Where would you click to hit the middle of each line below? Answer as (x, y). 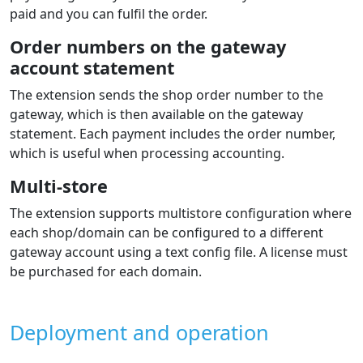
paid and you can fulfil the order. (109, 13)
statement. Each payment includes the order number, (173, 133)
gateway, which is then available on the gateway (156, 114)
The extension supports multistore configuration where (181, 213)
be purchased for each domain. (106, 271)
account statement (92, 67)
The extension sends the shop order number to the (167, 94)
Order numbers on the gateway (148, 46)
